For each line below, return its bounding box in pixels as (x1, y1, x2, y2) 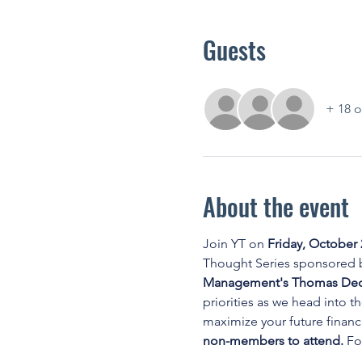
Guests (202, 32, 266, 68)
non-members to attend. (202, 333, 347, 348)
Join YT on (202, 236, 267, 251)
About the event (202, 188, 349, 225)
